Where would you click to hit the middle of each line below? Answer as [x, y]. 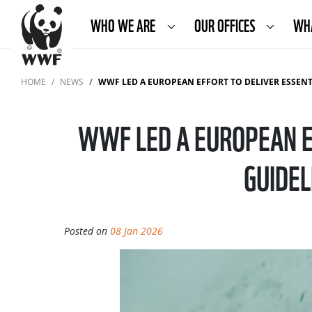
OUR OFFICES [226, 24]
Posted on [87, 231]
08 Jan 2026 [136, 231]
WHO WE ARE [125, 24]
